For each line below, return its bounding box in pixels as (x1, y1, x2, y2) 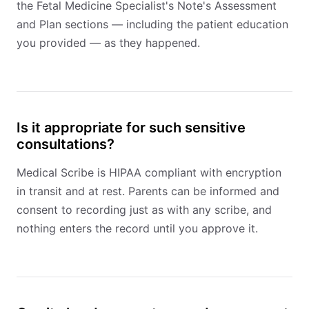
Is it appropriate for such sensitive (17, 119, 246, 136)
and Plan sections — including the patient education (17, 17, 288, 31)
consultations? (17, 136, 114, 152)
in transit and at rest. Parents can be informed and (17, 184, 279, 198)
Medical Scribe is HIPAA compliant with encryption (17, 166, 281, 179)
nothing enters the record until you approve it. (17, 221, 258, 235)
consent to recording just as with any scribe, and (17, 203, 272, 217)
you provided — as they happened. (17, 36, 200, 50)
